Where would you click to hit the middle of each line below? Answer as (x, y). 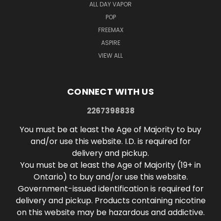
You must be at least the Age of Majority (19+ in (110, 165)
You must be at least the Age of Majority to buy (110, 129)
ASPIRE (110, 42)
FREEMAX (110, 30)
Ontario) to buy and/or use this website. (110, 177)
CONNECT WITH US (110, 91)
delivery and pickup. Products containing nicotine (110, 200)
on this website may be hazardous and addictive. (110, 212)
